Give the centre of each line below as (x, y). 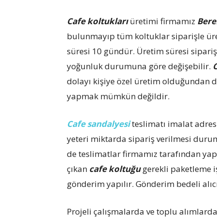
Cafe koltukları (97, 21)
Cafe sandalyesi (98, 124)
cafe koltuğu (115, 169)
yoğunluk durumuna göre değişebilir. (140, 66)
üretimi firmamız (163, 21)
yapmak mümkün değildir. (118, 96)
